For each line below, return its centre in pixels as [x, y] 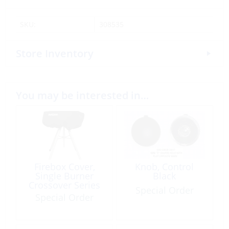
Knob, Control [165, 166]
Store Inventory [55, 53]
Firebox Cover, [64, 166]
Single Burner [65, 176]
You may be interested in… [82, 95]
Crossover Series [65, 185]
